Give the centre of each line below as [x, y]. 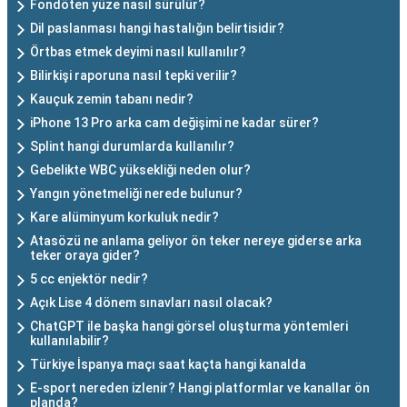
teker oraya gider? [85, 256]
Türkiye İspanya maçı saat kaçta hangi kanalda [168, 365]
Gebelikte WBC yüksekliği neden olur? [140, 170]
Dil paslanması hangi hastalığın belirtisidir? [157, 29]
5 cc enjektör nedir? [89, 279]
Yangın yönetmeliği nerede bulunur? [136, 194]
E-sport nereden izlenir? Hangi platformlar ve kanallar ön [200, 388]
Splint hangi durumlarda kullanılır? [132, 147]
